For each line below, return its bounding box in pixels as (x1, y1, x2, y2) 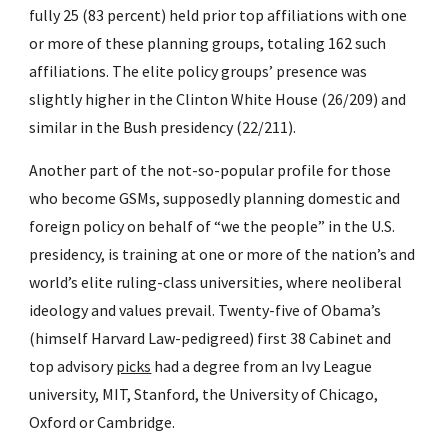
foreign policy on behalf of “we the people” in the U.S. (29, 216, 396, 236)
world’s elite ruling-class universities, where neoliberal (29, 272, 403, 292)
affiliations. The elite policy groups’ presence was (29, 61, 368, 81)
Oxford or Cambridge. (29, 412, 176, 432)
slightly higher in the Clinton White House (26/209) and (29, 89, 407, 109)
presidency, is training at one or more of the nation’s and (29, 244, 416, 264)
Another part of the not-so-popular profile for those (29, 160, 392, 180)
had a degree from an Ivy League (151, 356, 373, 376)
